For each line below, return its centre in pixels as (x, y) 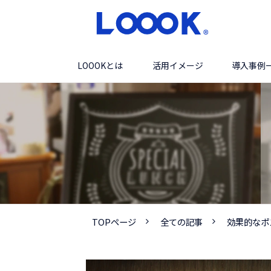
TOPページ (114, 222)
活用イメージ (178, 65)
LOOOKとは (100, 65)
